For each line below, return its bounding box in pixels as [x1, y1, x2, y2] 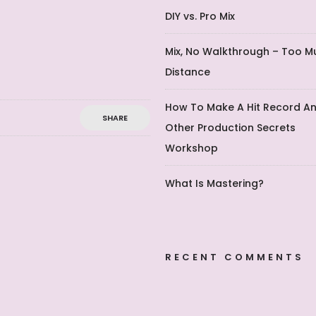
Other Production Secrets [165, 121, 296, 135]
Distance [165, 65, 211, 79]
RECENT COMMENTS [165, 250, 305, 264]
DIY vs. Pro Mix [165, 9, 236, 23]
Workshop [165, 141, 219, 155]
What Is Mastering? [165, 176, 265, 190]
